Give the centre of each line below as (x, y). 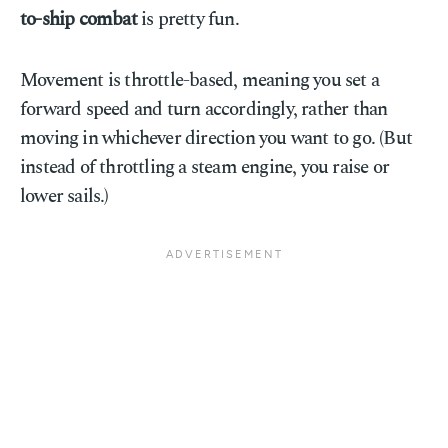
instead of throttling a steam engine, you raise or (205, 167)
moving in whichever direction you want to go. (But (216, 138)
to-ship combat (78, 19)
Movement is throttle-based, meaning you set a (200, 80)
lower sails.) (64, 196)
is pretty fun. (187, 19)
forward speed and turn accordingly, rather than (204, 109)
